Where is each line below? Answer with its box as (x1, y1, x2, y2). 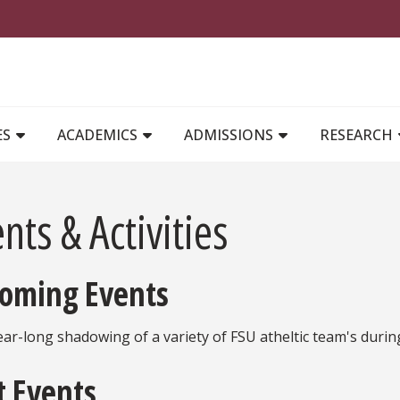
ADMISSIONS (184, 124, 277, 145)
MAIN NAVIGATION (199, 104, 330, 125)
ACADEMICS (57, 124, 141, 145)
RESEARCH (320, 124, 396, 145)
